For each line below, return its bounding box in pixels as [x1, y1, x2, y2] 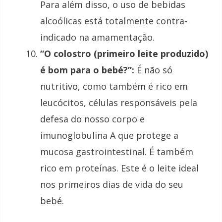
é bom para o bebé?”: [40, 64, 134, 76]
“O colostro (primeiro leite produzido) [40, 48, 208, 60]
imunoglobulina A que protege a [40, 129, 178, 142]
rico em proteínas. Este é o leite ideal [40, 162, 199, 174]
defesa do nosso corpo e [40, 113, 145, 125]
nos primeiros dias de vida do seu [40, 178, 183, 191]
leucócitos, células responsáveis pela [40, 97, 197, 109]
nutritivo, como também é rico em [40, 80, 188, 93]
